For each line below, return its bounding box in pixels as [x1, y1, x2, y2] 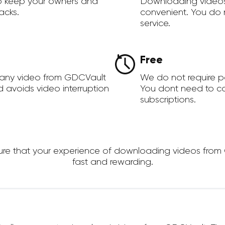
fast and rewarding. [72, 157, 153, 167]
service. [140, 19, 170, 28]
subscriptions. [140, 95, 196, 104]
